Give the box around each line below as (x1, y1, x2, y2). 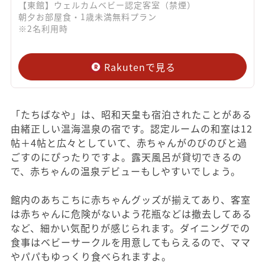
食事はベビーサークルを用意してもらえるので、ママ (11, 234, 251, 249)
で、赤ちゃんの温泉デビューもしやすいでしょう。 (11, 163, 241, 178)
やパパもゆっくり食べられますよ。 (11, 248, 172, 263)
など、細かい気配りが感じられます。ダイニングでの (11, 220, 250, 235)
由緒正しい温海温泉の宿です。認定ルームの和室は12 (11, 121, 253, 135)
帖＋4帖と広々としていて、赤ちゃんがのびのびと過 (11, 135, 247, 150)
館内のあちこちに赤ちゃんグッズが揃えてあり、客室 (11, 192, 251, 206)
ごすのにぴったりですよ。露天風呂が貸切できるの (11, 149, 242, 164)
